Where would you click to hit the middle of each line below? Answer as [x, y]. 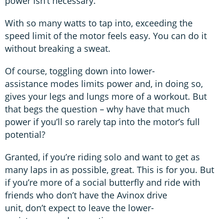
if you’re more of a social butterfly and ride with [103, 183]
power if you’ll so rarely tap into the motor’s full [102, 122]
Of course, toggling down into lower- [80, 71]
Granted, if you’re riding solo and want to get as [102, 157]
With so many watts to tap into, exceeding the [99, 23]
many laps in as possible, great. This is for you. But [109, 170]
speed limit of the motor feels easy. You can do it [106, 36]
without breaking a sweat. [59, 49]
